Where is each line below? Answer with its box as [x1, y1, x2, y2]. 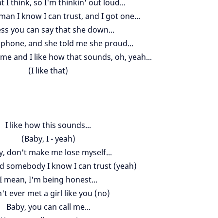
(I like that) [28, 65, 68, 76]
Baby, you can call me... [6, 201, 91, 212]
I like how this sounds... [5, 120, 91, 130]
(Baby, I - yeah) [21, 133, 75, 144]
